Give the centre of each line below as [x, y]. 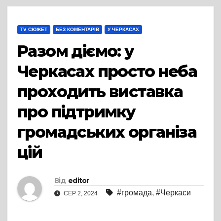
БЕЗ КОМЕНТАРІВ [77, 30]
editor [78, 181]
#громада [134, 193]
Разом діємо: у [75, 51]
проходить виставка [100, 92]
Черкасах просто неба [107, 72]
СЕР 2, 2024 [81, 194]
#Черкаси [173, 193]
